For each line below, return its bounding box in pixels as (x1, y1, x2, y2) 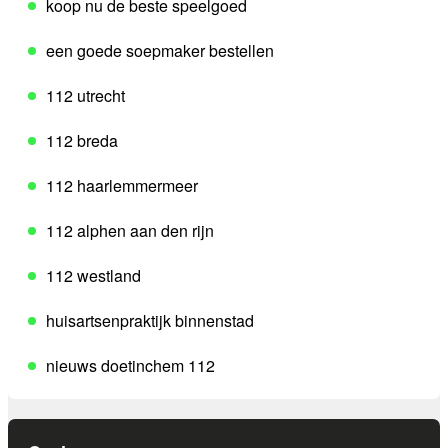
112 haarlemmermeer (46, 174, 198, 198)
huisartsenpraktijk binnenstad (46, 309, 254, 333)
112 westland (46, 264, 141, 288)
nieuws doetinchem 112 (46, 354, 215, 378)
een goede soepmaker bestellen (46, 39, 274, 63)
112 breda (46, 129, 118, 153)
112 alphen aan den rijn (46, 219, 214, 243)
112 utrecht (46, 84, 125, 108)
